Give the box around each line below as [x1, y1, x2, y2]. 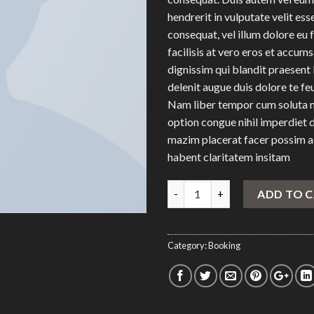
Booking [208, 239, 240, 251]
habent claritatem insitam [168, 149, 290, 163]
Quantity [167, 181, 212, 193]
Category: [168, 239, 208, 251]
